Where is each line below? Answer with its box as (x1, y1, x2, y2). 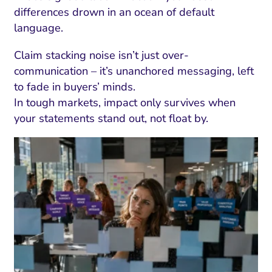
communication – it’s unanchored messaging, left (13, 63, 254, 78)
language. (13, 21, 63, 36)
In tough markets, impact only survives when (13, 95, 236, 110)
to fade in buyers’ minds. (13, 79, 135, 94)
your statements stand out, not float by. (13, 110, 208, 126)
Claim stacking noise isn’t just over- (13, 47, 189, 63)
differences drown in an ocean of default (13, 5, 214, 20)
